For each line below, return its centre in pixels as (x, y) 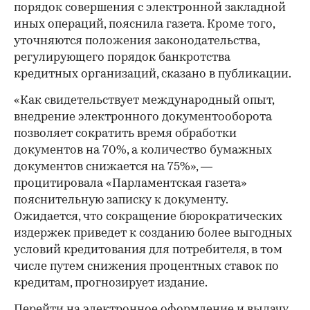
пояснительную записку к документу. (121, 200)
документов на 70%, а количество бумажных (143, 151)
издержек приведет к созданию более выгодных (153, 234)
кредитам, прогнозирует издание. (111, 283)
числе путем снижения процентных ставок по (146, 267)
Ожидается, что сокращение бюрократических (148, 217)
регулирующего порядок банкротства (122, 58)
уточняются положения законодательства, (137, 41)
